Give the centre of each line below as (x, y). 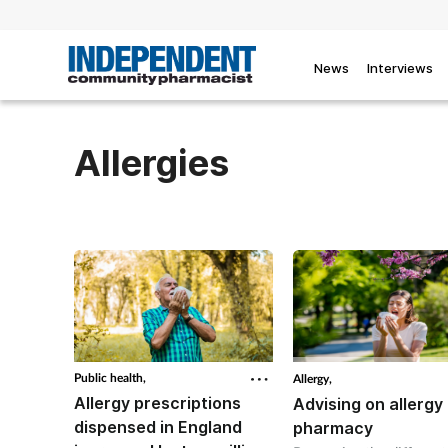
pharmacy (332, 427)
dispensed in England (157, 427)
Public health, (109, 378)
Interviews (400, 67)
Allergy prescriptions (157, 403)
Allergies (151, 163)
